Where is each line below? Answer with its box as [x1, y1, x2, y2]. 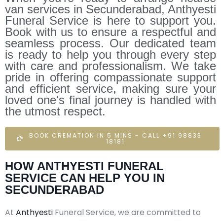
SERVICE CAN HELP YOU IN [5, 171, 165, 184]
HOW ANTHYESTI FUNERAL [5, 159, 164, 173]
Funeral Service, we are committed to [53, 206, 201, 218]
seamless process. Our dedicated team [5, 36, 216, 50]
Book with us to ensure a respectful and [5, 25, 216, 38]
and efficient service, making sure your [5, 81, 216, 95]
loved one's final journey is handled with [5, 93, 216, 107]
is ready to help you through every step [5, 47, 216, 61]
